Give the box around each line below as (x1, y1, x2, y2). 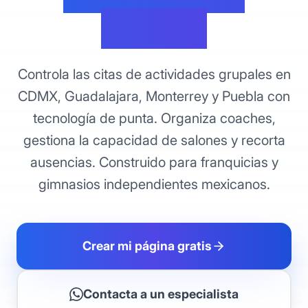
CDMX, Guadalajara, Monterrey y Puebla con (18, 88, 290, 104)
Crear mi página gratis (82, 239, 212, 253)
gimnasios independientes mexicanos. (38, 176, 270, 192)
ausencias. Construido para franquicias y (30, 154, 278, 170)
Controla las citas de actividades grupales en (17, 66, 291, 82)
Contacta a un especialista (83, 287, 239, 301)
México (100, 8, 208, 49)
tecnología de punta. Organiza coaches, (32, 110, 276, 126)
